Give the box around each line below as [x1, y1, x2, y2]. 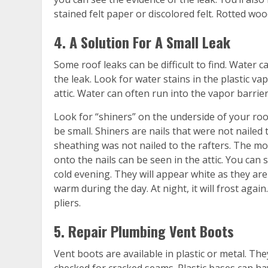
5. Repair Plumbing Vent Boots [54, 220, 234, 242]
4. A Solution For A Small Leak [54, 31, 230, 53]
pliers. [54, 196, 81, 209]
